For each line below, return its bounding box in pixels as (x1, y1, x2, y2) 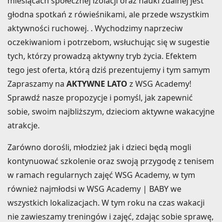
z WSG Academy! (127, 78, 191, 89)
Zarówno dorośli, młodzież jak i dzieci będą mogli (7, 141, 191, 153)
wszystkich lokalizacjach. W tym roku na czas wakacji (7, 197, 205, 208)
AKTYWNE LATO (66, 78, 127, 89)
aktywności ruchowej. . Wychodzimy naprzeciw (7, 22, 183, 34)
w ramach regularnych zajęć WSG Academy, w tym (7, 169, 195, 180)
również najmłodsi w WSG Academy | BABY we (7, 183, 181, 194)
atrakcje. (7, 119, 40, 131)
